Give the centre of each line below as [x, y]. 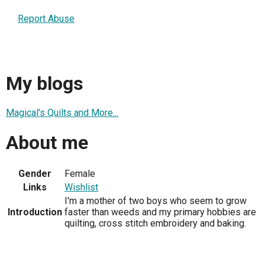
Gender [35, 174]
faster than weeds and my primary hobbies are [160, 212]
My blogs [45, 83]
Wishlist [81, 188]
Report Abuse [46, 18]
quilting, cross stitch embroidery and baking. [155, 224]
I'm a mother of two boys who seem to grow [156, 201]
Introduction [35, 212]
